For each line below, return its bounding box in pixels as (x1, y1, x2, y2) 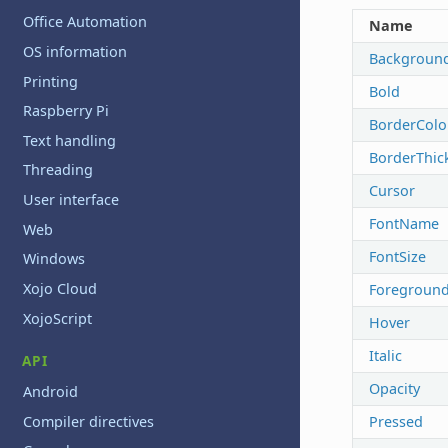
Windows (23, 249, 86, 269)
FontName (368, 213, 439, 233)
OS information (23, 41, 128, 61)
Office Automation (23, 12, 148, 32)
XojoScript (23, 308, 93, 328)
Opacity (368, 378, 420, 398)
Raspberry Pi (23, 101, 110, 121)
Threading (23, 160, 94, 180)
